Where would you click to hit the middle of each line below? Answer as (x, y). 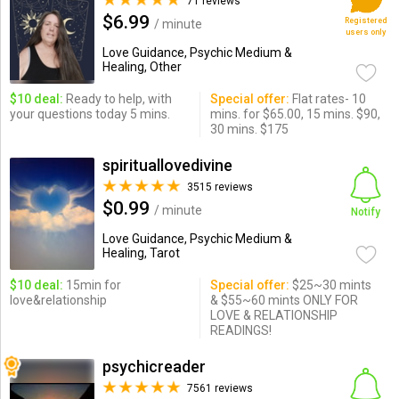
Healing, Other (142, 67)
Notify (366, 212)
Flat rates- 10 (327, 99)
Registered (366, 20)
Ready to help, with (117, 99)
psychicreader (154, 366)
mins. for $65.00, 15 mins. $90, (295, 114)
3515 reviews (220, 187)
